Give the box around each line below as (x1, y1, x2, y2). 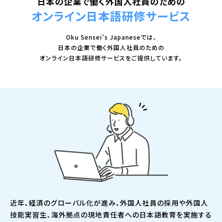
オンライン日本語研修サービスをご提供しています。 (40, 54, 182, 62)
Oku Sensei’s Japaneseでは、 (65, 33, 157, 42)
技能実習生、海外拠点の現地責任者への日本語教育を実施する (10, 210, 212, 220)
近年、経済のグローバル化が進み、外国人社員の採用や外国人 (10, 198, 208, 208)
